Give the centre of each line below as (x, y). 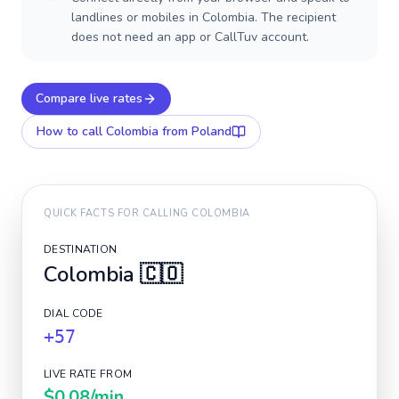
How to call (71, 131)
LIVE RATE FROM (88, 374)
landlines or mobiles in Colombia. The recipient (204, 17)
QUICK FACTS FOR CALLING (118, 213)
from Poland (195, 131)
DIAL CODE (73, 313)
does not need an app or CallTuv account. (190, 37)
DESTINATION (81, 249)
